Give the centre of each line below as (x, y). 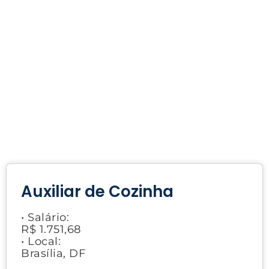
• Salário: (45, 217)
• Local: (41, 241)
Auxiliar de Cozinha (97, 191)
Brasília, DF (53, 253)
